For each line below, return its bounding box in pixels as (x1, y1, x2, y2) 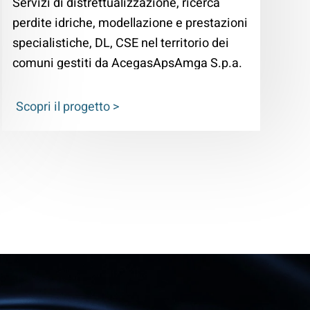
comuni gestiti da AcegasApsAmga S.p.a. (12, 54, 242, 73)
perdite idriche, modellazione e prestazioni (12, 14, 248, 33)
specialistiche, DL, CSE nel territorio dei (12, 34, 229, 53)
